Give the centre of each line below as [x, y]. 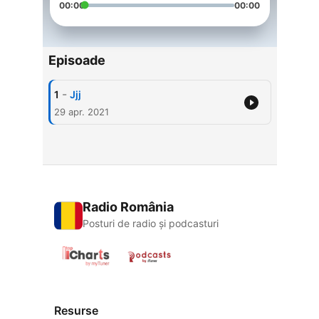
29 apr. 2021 [81, 112]
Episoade [77, 61]
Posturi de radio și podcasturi [150, 224]
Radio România [128, 207]
